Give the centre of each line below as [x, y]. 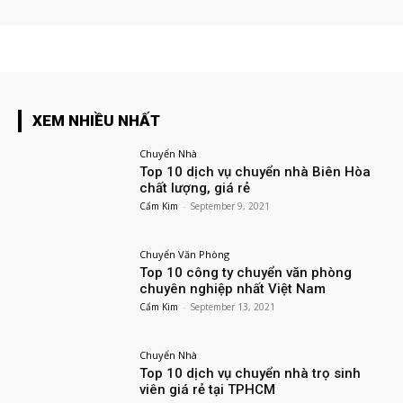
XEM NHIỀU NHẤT [96, 121]
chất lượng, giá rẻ [195, 188]
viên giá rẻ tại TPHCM [208, 389]
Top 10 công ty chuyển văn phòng [246, 273]
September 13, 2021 [233, 307]
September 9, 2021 [230, 206]
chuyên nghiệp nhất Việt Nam [233, 289]
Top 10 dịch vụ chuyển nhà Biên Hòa [255, 172]
